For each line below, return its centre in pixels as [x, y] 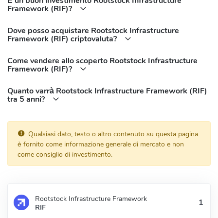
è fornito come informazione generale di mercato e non [101, 144]
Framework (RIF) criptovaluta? [63, 39]
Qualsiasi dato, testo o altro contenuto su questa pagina [113, 134]
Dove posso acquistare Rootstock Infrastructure [93, 30]
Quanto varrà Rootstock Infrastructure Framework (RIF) [107, 91]
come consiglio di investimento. [65, 154]
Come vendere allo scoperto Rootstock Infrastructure [102, 61]
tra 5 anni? [27, 99]
